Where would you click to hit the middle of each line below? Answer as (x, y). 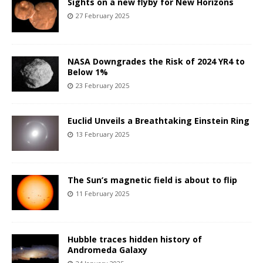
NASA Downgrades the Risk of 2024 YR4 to (156, 62)
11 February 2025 (102, 194)
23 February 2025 (102, 86)
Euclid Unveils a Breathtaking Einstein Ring (159, 121)
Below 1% (88, 72)
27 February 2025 (102, 16)
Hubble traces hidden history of (135, 240)
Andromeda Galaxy (107, 250)
